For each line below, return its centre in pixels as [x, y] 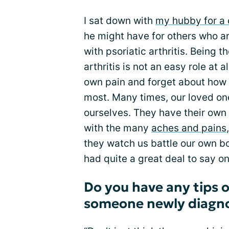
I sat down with [120, 21]
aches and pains [189, 128]
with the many [118, 128]
